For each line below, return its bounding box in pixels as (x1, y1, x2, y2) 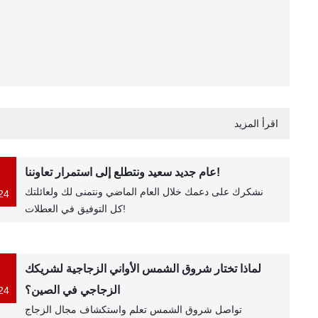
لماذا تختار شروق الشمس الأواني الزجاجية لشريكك (25, 263, 262, 275)
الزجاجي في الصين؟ (25, 284, 121, 296)
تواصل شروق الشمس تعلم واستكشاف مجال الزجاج (25, 304, 243, 315)
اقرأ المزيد (234, 118, 278, 129)
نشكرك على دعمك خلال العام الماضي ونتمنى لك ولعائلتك (25, 186, 264, 197)
